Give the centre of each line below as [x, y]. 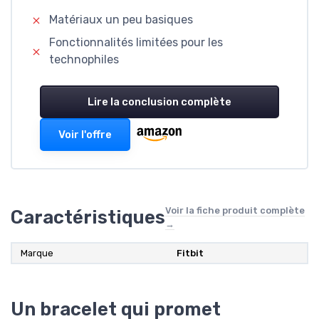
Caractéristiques [88, 218]
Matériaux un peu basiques [121, 20]
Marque [37, 253]
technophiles [84, 60]
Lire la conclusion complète [159, 102]
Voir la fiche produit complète [235, 211]
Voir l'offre [85, 135]
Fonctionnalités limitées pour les [136, 43]
